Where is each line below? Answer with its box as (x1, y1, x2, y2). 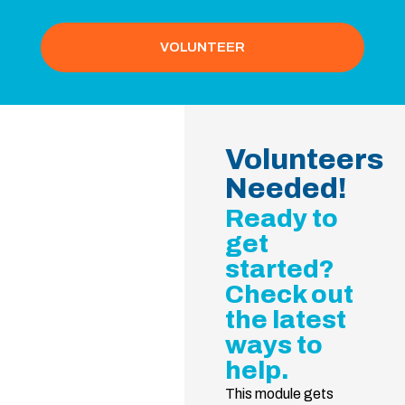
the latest (224, 305, 346, 334)
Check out (224, 279, 353, 308)
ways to (224, 330, 323, 359)
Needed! (224, 172, 347, 204)
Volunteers (224, 143, 383, 175)
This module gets (224, 385, 334, 401)
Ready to (224, 203, 338, 232)
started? (224, 254, 334, 283)
